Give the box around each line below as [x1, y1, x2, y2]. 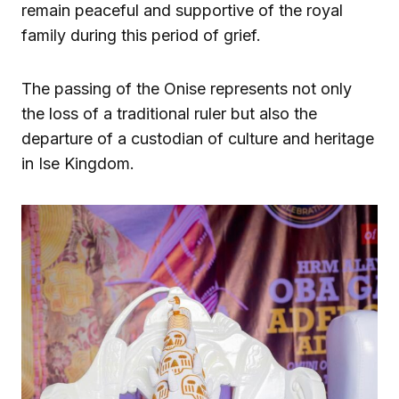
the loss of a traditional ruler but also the [21, 103, 317, 123]
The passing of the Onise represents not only [21, 78, 352, 98]
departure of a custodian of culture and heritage [21, 128, 374, 148]
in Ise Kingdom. [21, 153, 134, 173]
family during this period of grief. [21, 25, 261, 45]
